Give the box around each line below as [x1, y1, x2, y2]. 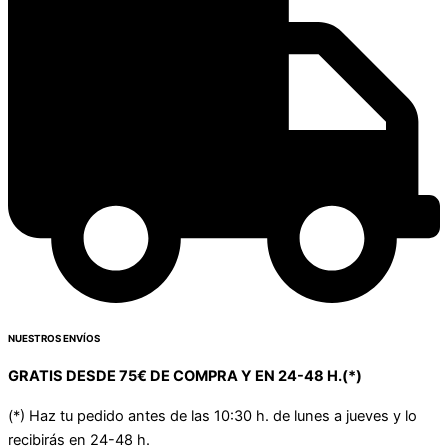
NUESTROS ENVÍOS [8, 332, 100, 344]
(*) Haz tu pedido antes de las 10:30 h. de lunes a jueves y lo [8, 406, 417, 425]
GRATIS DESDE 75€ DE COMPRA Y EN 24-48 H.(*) [8, 366, 362, 385]
